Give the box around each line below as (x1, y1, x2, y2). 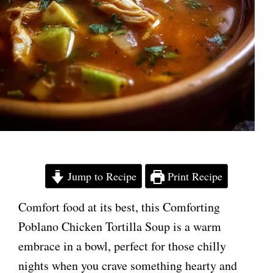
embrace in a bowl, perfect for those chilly (18, 238, 226, 255)
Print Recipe (165, 169, 223, 184)
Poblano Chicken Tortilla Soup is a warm (18, 218, 221, 235)
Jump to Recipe (65, 169, 136, 184)
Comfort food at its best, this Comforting (18, 199, 220, 216)
